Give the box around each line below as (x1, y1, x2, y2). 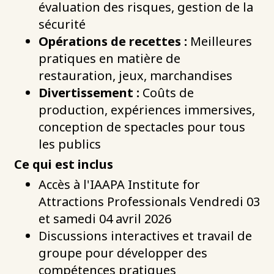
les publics (39, 135, 101, 152)
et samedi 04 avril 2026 (39, 210, 171, 227)
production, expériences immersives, (39, 101, 255, 118)
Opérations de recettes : (39, 32, 187, 50)
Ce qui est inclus (14, 155, 113, 172)
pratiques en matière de (39, 50, 180, 67)
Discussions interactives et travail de (39, 227, 252, 244)
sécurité (39, 15, 86, 32)
